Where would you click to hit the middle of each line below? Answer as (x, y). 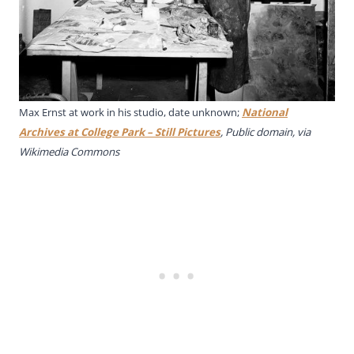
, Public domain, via (265, 132)
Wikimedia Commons (69, 151)
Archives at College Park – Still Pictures (120, 132)
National (265, 112)
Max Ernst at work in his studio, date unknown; (130, 112)
